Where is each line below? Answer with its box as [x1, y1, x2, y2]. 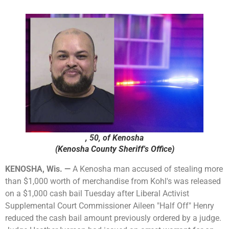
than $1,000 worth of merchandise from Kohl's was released [5, 176, 221, 186]
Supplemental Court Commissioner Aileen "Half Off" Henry [5, 200, 214, 211]
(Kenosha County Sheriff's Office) [55, 144, 174, 154]
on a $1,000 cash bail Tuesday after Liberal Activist [5, 188, 189, 198]
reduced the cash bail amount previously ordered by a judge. [5, 213, 221, 223]
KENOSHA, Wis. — [5, 164, 71, 174]
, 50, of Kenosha [85, 132, 144, 143]
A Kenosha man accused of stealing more [71, 164, 223, 174]
